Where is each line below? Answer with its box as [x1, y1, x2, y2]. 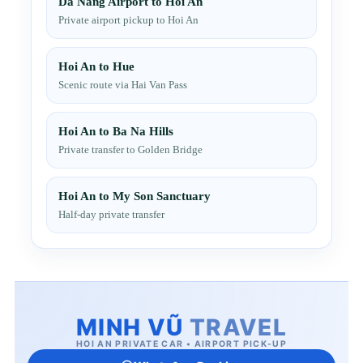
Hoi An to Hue [58, 60, 135, 73]
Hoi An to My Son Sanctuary [58, 190, 211, 203]
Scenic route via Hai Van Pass [58, 79, 187, 91]
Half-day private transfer [58, 208, 164, 220]
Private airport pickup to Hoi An [58, 14, 199, 26]
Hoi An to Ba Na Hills [58, 125, 173, 138]
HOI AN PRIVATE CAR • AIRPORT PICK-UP [75, 339, 288, 349]
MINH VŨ [75, 314, 184, 341]
